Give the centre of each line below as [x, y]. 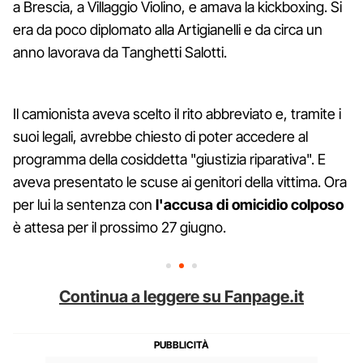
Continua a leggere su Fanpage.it [181, 296]
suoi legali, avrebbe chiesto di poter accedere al [160, 136]
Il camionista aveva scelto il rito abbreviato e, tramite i [177, 113]
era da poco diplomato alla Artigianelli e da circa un [168, 29]
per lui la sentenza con [84, 204]
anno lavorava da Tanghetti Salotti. [120, 52]
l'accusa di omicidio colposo [250, 204]
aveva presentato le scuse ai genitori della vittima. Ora [180, 181]
